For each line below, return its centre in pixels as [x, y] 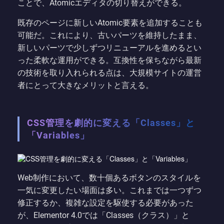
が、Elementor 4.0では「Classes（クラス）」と [103, 215]
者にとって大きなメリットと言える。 [85, 85]
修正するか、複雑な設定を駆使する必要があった [105, 202]
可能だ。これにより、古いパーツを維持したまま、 [109, 35]
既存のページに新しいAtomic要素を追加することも [110, 22]
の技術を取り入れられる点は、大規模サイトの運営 [109, 72]
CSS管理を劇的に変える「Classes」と [111, 122]
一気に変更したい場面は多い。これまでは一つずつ [109, 190]
